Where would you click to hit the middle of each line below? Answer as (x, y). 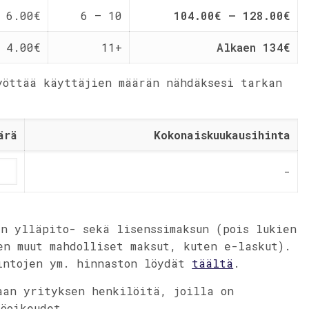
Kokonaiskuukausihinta (222, 135)
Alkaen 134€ (254, 47)
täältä (213, 263)
